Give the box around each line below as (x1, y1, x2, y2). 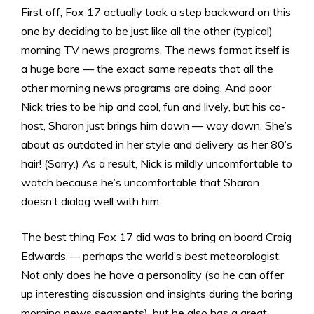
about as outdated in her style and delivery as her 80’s (21, 137, 292, 151)
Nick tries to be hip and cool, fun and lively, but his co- (21, 99, 286, 114)
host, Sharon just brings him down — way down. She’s (21, 118, 292, 132)
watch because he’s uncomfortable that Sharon (21, 175, 259, 189)
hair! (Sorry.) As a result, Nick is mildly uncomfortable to (21, 156, 292, 170)
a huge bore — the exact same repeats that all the (21, 61, 273, 76)
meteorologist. (207, 248, 281, 263)
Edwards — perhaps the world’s (21, 248, 184, 263)
